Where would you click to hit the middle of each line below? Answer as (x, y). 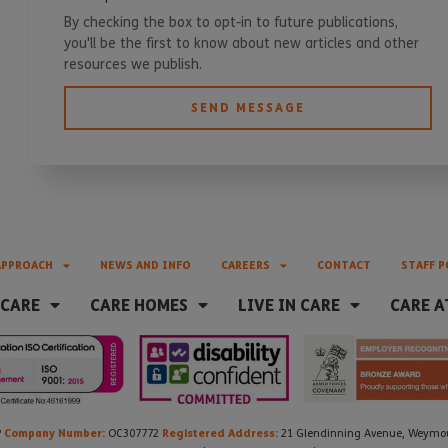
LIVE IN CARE (289, 305)
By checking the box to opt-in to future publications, (230, 23)
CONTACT (343, 265)
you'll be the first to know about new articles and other (241, 44)
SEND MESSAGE (247, 108)
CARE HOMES (139, 305)
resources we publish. (132, 65)
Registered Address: (220, 432)
